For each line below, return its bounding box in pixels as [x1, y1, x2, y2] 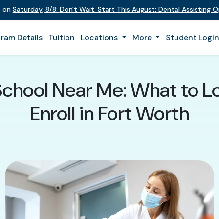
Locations [81, 32, 120, 43]
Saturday [12, 5, 42, 14]
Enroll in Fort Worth [30, 101, 189, 126]
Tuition [48, 32, 75, 43]
